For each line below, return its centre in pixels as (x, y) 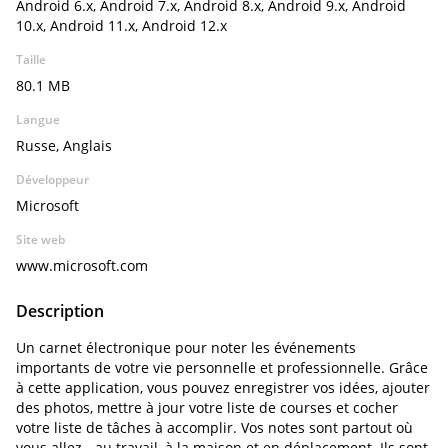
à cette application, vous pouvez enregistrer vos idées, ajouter (223, 387)
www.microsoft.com (82, 265)
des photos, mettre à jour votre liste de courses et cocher (207, 407)
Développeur (52, 179)
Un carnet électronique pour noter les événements (186, 347)
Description (60, 311)
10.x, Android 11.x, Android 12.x (121, 25)
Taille (31, 59)
